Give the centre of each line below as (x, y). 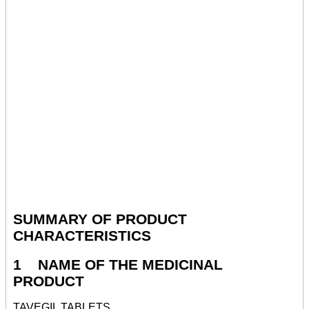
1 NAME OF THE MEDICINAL (118, 264)
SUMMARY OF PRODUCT (100, 219)
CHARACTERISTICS (82, 236)
